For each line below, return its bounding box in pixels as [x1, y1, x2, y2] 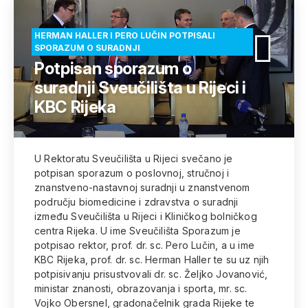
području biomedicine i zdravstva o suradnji [34, 196, 239, 208]
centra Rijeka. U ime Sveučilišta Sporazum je [34, 225, 241, 236]
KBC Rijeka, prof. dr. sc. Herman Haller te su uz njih [34, 254, 269, 265]
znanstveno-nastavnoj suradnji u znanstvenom [34, 181, 250, 193]
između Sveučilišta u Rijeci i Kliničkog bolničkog [34, 210, 257, 222]
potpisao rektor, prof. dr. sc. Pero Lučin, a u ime [34, 239, 254, 251]
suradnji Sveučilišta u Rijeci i [34, 78, 247, 98]
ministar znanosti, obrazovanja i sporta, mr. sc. [34, 283, 247, 294]
